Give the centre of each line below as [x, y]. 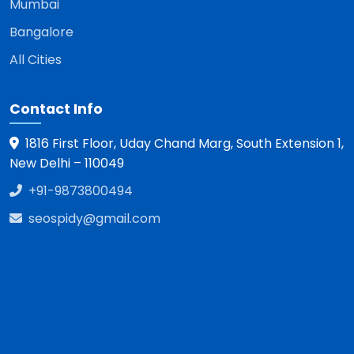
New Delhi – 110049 [67, 163]
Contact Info [56, 109]
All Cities [36, 60]
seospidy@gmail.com [94, 218]
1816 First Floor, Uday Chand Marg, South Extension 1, [185, 143]
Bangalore [41, 32]
